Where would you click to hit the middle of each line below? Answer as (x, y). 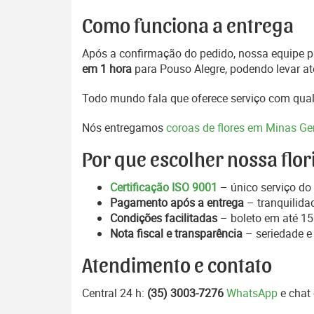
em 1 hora (107, 69)
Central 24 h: (115, 293)
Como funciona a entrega (188, 27)
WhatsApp (252, 293)
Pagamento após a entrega (177, 203)
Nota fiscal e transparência (176, 233)
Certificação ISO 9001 (164, 187)
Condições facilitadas (164, 218)
